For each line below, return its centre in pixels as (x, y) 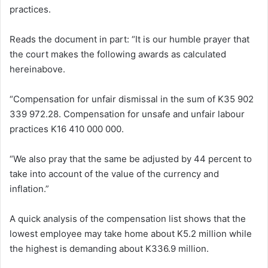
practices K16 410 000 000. (67, 129)
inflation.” (29, 188)
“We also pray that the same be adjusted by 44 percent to (131, 159)
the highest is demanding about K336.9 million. (109, 248)
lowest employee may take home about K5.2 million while (131, 233)
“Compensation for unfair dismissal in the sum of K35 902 (132, 99)
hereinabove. (37, 69)
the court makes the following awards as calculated (118, 54)
